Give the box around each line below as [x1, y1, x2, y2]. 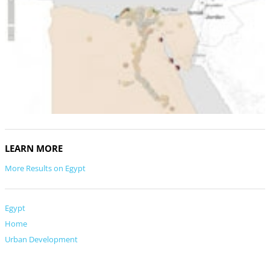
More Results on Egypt [5, 163, 86, 174]
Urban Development [5, 234, 78, 245]
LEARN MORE [5, 142, 63, 155]
